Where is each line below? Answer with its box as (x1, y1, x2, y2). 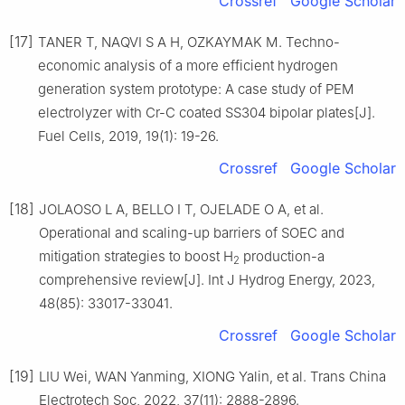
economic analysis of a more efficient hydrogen (38, 57, 338, 75)
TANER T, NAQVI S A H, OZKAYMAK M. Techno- (38, 33, 340, 52)
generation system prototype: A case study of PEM (38, 80, 354, 99)
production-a (240, 248, 325, 266)
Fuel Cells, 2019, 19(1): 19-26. (38, 127, 219, 146)
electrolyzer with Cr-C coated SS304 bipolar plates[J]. (38, 104, 375, 122)
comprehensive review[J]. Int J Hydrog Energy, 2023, (39, 271, 375, 289)
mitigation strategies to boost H (39, 248, 233, 266)
